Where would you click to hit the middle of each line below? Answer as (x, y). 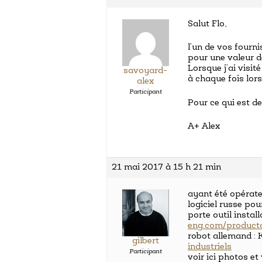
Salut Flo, (207, 24)
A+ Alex (204, 127)
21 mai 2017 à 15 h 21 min (166, 167)
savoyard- (145, 71)
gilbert (145, 241)
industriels (210, 247)
